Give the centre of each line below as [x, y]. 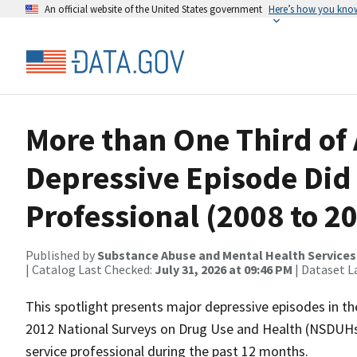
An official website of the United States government [153, 9]
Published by [61, 255]
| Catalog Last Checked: [90, 269]
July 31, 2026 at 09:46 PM [224, 269]
